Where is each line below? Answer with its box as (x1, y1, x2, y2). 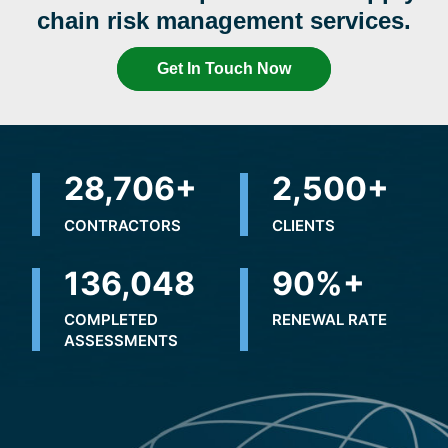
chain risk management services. (37, 7, 411, 35)
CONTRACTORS (64, 215, 181, 235)
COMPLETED (64, 310, 158, 330)
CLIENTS (272, 215, 335, 235)
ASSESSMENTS (64, 331, 178, 351)
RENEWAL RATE (272, 310, 387, 330)
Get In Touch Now (157, 59, 291, 77)
